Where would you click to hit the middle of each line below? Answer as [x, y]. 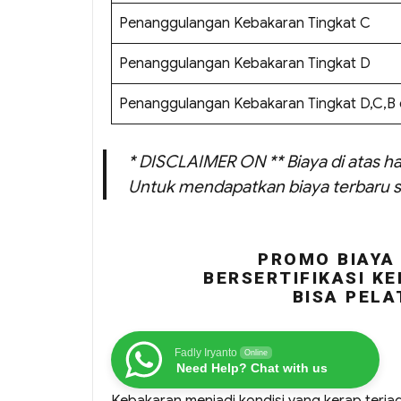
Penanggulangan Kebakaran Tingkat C [245, 24]
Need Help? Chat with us [252, 368]
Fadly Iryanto [206, 353]
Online [256, 353]
